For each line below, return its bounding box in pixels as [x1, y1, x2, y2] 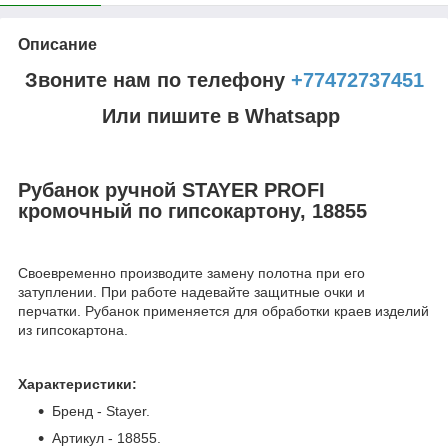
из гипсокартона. [18, 322, 128, 339]
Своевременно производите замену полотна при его [18, 265, 365, 282]
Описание [18, 35, 97, 53]
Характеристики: [18, 376, 137, 393]
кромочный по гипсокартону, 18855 [18, 199, 367, 222]
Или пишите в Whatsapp [102, 105, 346, 128]
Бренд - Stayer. [52, 403, 150, 420]
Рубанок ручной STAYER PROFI [18, 178, 325, 201]
